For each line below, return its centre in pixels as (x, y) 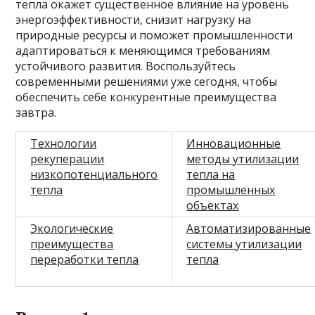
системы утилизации (244, 244)
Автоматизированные (249, 229)
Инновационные (234, 144)
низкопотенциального (94, 175)
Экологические (72, 229)
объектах (213, 206)
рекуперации (67, 159)
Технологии (64, 144)
